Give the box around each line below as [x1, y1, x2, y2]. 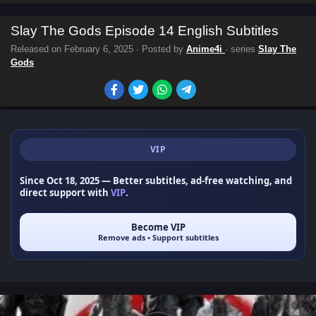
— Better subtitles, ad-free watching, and [99, 174, 292, 187]
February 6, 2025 [64, 44, 133, 54]
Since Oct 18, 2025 [20, 174, 99, 187]
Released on [11, 44, 64, 54]
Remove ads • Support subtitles [97, 232, 219, 243]
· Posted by [133, 44, 186, 54]
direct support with [20, 186, 111, 199]
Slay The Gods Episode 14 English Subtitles [11, 23, 279, 38]
